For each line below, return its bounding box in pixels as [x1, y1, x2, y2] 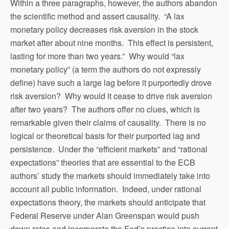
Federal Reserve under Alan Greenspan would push [10, 210, 199, 221]
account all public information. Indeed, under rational [10, 183, 201, 195]
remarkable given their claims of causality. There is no [10, 117, 206, 128]
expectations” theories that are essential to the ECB [10, 156, 195, 168]
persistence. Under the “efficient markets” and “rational [10, 143, 208, 155]
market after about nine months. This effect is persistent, [10, 37, 213, 49]
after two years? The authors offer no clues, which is [10, 103, 200, 115]
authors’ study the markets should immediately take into [10, 170, 210, 181]
